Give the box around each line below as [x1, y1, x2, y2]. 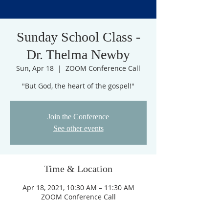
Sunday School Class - [16, 29, 140, 44]
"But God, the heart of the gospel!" [22, 81, 134, 90]
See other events [53, 124, 104, 132]
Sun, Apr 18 [16, 64, 54, 73]
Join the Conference [47, 112, 109, 121]
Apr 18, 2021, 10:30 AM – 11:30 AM [22, 183, 134, 192]
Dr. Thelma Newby [26, 47, 130, 62]
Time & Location [44, 163, 112, 174]
